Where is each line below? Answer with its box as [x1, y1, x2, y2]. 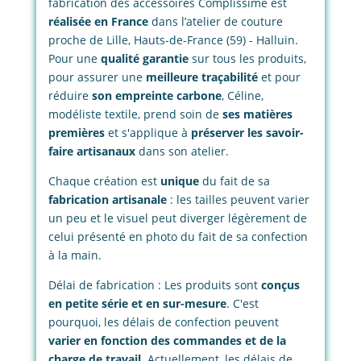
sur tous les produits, [188, 51, 306, 67]
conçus [260, 277, 300, 293]
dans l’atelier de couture [151, 14, 283, 30]
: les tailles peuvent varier [166, 192, 309, 208]
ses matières [222, 106, 293, 122]
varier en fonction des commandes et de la [48, 333, 286, 349]
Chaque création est [48, 173, 160, 189]
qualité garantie [97, 51, 189, 67]
